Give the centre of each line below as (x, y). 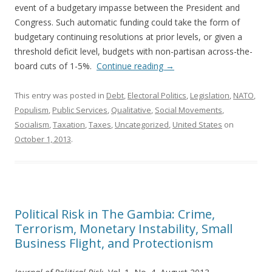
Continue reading (131, 66)
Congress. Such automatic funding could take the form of (127, 22)
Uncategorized (142, 125)
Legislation (210, 96)
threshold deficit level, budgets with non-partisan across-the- (134, 52)
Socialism (32, 125)
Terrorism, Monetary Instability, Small (124, 229)
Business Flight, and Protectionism (114, 243)
